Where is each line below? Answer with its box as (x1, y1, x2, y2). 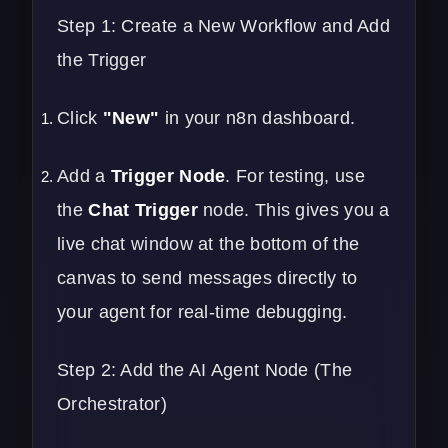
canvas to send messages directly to (57, 267, 358, 288)
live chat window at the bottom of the (57, 233, 360, 254)
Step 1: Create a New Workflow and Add (57, 15, 391, 36)
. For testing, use (225, 165, 365, 186)
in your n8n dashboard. (159, 107, 356, 128)
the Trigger (57, 49, 147, 70)
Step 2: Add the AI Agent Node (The (57, 359, 353, 380)
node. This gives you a (197, 199, 390, 220)
